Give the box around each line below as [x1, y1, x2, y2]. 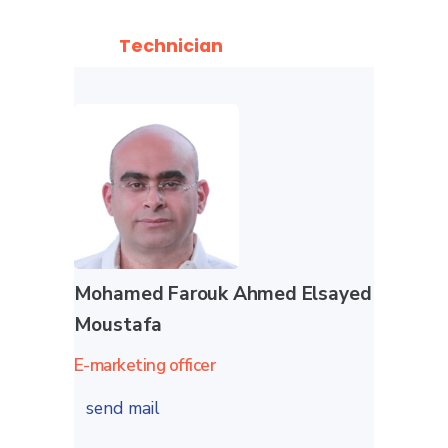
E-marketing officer [73, 354, 215, 378]
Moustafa [73, 312, 163, 339]
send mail [85, 396, 165, 421]
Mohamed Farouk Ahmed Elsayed [73, 281, 372, 308]
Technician [118, 34, 223, 59]
